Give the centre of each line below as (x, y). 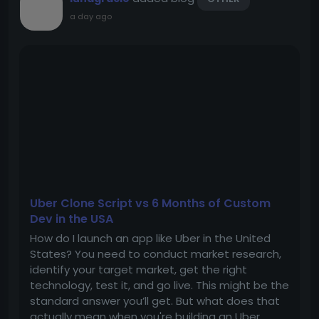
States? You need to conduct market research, (156, 254)
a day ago (91, 16)
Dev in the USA (72, 219)
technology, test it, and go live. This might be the (159, 285)
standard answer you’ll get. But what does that (155, 301)
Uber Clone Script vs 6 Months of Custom (150, 203)
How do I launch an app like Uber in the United (150, 238)
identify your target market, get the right (138, 270)
